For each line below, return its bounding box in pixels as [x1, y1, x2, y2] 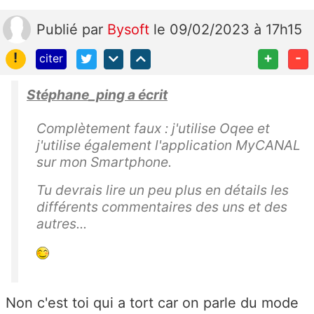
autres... [36, 215, 87, 232]
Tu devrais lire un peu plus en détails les [36, 182, 289, 198]
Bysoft [107, 21, 153, 39]
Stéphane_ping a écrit [27, 86, 168, 103]
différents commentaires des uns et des [36, 198, 287, 215]
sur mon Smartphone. [36, 153, 172, 170]
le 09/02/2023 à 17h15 [153, 21, 302, 39]
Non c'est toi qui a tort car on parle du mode [6, 294, 299, 311]
